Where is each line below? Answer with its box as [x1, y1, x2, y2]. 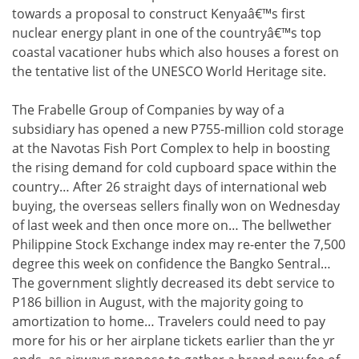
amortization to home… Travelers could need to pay [12, 313, 325, 331]
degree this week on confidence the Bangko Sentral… [12, 255, 331, 273]
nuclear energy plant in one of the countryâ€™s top [12, 24, 321, 42]
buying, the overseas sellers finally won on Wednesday [12, 197, 340, 216]
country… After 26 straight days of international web [12, 178, 327, 196]
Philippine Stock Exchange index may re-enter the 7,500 [12, 236, 345, 254]
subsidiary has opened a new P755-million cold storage [12, 120, 344, 139]
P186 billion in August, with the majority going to [12, 293, 304, 312]
